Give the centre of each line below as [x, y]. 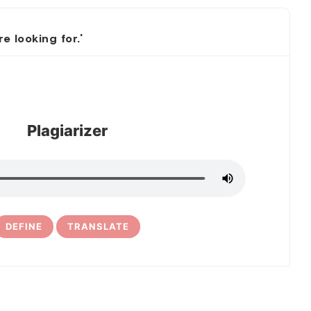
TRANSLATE [98, 226]
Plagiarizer [67, 131]
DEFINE [24, 226]
